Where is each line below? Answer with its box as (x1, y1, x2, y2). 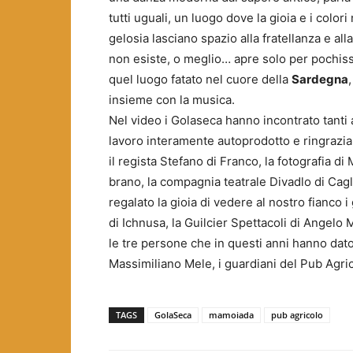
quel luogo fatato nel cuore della (109, 71, 292, 87)
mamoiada (209, 308, 254, 321)
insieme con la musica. (109, 91, 235, 107)
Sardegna (292, 71, 348, 87)
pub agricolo (271, 308, 323, 321)
